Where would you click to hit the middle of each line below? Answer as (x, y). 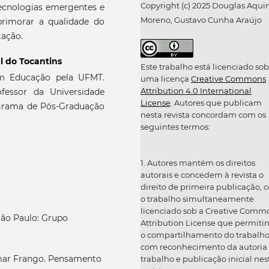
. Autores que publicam (216, 102)
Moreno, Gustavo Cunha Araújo (201, 20)
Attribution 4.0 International (196, 90)
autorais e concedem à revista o (202, 174)
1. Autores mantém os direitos (198, 162)
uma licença (166, 78)
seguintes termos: (175, 126)
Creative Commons (228, 78)
